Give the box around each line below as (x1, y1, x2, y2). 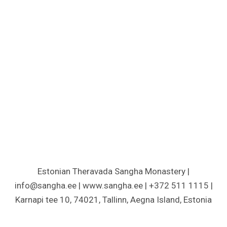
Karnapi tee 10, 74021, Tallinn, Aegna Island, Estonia (15, 195, 212, 205)
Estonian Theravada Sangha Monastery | (37, 166, 190, 176)
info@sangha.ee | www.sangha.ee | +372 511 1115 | (14, 180, 213, 191)
